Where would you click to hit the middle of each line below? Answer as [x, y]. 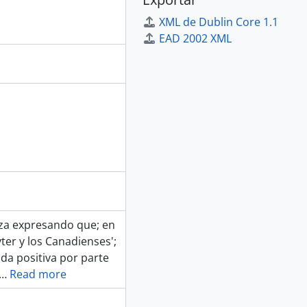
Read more [38, 274]
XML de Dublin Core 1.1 [219, 22]
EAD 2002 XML [195, 38]
